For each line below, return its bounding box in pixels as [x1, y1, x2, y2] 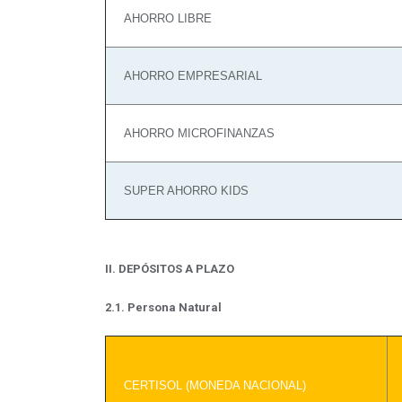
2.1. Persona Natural [105, 301, 222, 314]
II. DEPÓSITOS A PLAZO [105, 262, 234, 275]
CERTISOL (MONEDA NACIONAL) [124, 379, 306, 392]
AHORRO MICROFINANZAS [124, 127, 275, 140]
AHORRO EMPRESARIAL [124, 69, 262, 83]
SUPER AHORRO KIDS [124, 184, 249, 197]
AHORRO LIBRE [124, 12, 212, 25]
